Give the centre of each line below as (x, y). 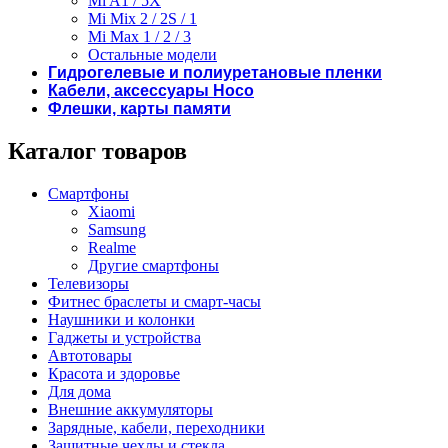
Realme (112, 247)
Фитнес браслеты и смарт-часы (154, 301)
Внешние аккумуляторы (130, 409)
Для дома (79, 391)
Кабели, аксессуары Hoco (151, 91)
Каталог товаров (97, 150)
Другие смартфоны (153, 265)
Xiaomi (111, 211)
